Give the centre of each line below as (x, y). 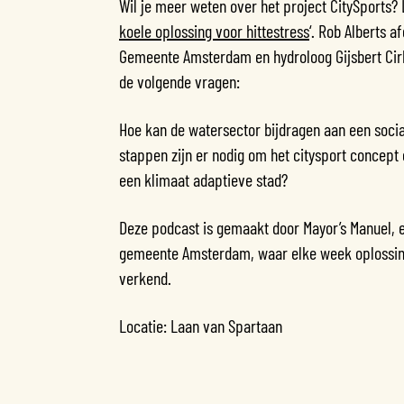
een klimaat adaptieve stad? (203, 179)
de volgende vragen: (179, 81)
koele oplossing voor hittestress (214, 30)
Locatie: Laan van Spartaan (201, 325)
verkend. (145, 277)
